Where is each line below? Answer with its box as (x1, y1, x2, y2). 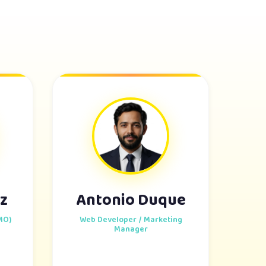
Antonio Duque (75, 188, 186, 213)
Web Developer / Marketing (79, 213, 182, 226)
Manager (113, 223, 148, 236)
